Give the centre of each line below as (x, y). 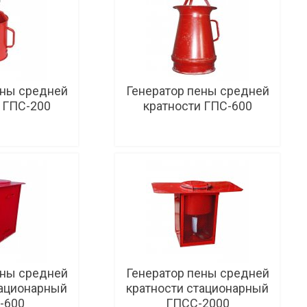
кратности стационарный (197, 288)
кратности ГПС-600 (197, 106)
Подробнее (208, 156)
